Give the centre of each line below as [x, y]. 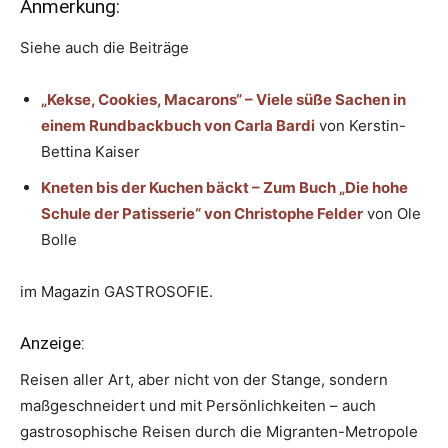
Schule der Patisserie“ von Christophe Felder [202, 214]
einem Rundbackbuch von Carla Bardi [178, 126]
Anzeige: [52, 343]
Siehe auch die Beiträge [104, 48]
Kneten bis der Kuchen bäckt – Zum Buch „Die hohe [224, 188]
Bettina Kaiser [90, 152]
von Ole [392, 214]
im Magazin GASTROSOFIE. [116, 292]
